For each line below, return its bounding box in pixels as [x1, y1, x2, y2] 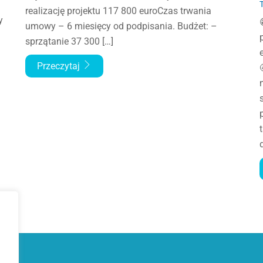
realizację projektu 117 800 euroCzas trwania [25, 5, 212, 16]
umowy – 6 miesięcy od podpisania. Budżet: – [25, 20, 218, 32]
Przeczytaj [37, 60, 83, 72]
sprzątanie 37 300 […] [25, 35, 114, 47]
